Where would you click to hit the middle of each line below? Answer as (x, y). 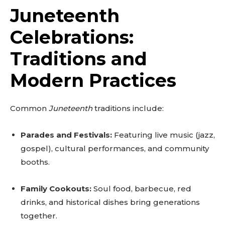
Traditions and (79, 59)
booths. (35, 162)
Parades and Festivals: (66, 135)
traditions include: (128, 108)
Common (29, 108)
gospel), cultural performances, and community (115, 148)
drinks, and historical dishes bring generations (110, 202)
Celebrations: (72, 37)
